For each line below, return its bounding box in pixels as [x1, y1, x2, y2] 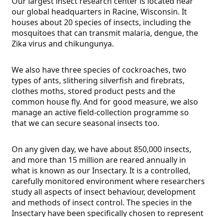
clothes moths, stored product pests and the [12, 86, 175, 97]
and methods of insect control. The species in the [12, 197, 192, 208]
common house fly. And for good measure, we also [12, 96, 198, 108]
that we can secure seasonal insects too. [12, 118, 159, 129]
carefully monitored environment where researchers [12, 176, 205, 187]
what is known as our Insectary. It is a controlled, [12, 165, 190, 176]
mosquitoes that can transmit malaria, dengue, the [12, 28, 198, 39]
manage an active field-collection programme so [12, 107, 189, 118]
